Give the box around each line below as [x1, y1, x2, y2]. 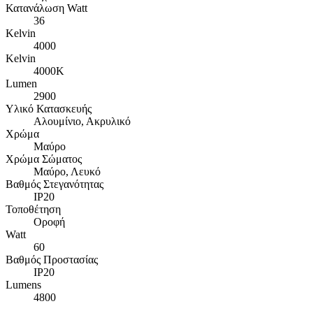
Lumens [6, 279, 41, 291]
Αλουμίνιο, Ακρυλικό [34, 115, 131, 128]
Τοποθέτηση [6, 203, 61, 216]
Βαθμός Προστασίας [6, 254, 98, 266]
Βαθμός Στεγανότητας [6, 178, 103, 191]
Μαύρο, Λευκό [34, 166, 101, 178]
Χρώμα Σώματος [6, 153, 82, 166]
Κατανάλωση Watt [6, 2, 87, 15]
